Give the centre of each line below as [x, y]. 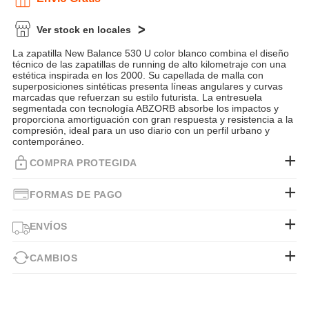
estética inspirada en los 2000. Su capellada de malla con [138, 76]
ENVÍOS [48, 226]
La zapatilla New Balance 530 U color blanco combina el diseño [150, 53]
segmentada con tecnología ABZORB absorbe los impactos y [145, 109]
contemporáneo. [48, 142]
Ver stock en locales [83, 30]
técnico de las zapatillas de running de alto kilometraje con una [149, 64]
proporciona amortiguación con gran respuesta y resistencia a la [152, 120]
